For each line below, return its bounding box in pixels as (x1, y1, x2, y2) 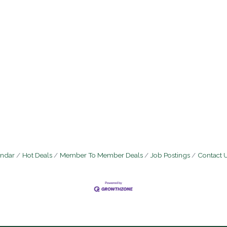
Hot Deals (22, 151, 52, 159)
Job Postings (150, 151, 190, 159)
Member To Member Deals (60, 151, 143, 159)
